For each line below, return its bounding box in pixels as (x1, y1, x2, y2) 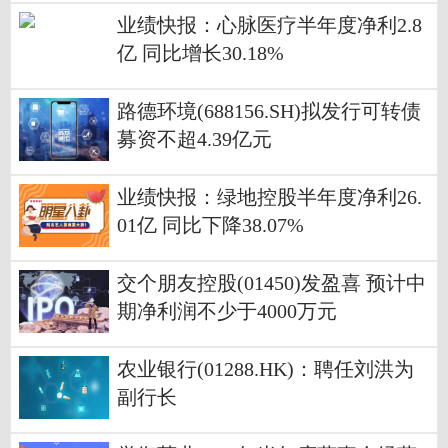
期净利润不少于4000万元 (117, 300, 337, 322)
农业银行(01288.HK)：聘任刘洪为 (117, 358, 414, 380)
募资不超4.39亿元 (117, 128, 272, 150)
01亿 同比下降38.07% (117, 214, 304, 236)
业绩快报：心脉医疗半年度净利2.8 (117, 14, 422, 36)
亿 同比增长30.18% (117, 42, 284, 64)
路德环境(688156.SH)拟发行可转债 (117, 100, 421, 122)
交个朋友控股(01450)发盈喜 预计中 (117, 272, 426, 294)
